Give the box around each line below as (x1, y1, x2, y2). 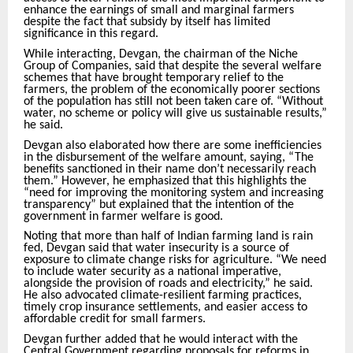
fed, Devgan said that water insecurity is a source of (24, 242, 289, 255)
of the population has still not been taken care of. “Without (24, 95, 323, 109)
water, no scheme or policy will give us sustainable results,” (24, 107, 327, 121)
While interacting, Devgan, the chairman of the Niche (24, 48, 298, 61)
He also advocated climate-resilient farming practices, (24, 289, 302, 303)
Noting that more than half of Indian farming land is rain (24, 230, 313, 243)
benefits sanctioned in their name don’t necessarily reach (24, 162, 316, 176)
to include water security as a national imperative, (24, 266, 281, 279)
